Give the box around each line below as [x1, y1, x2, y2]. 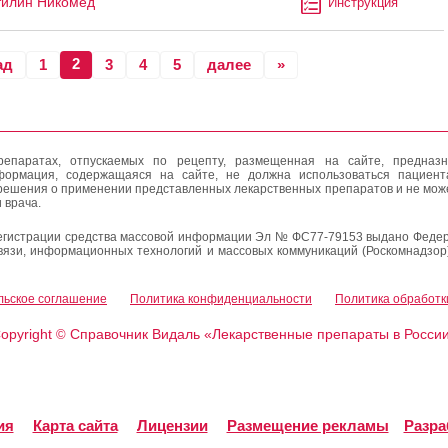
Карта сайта [32, 417, 118, 434]
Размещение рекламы [226, 417, 389, 434]
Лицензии [136, 417, 208, 434]
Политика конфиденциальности [130, 292, 312, 306]
